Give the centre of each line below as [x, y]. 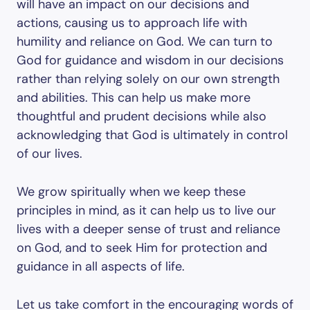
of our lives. [49, 154]
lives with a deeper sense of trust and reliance [148, 229]
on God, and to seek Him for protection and [142, 248]
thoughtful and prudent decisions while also [142, 116]
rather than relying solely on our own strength [148, 79]
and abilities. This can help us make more [134, 98]
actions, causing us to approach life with [132, 23]
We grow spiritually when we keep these [131, 192]
